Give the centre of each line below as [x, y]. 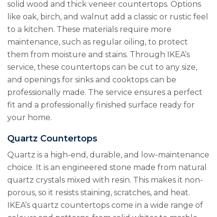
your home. [30, 118]
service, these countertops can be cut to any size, [102, 67]
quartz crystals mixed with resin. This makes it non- [105, 180]
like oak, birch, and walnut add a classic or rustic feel [108, 17]
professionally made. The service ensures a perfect [105, 93]
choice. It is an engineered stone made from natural [107, 168]
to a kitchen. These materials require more [89, 30]
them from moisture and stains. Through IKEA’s [99, 55]
